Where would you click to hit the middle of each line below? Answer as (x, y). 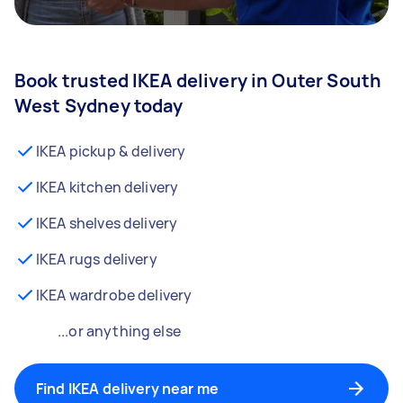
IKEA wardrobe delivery (114, 295)
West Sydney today (99, 106)
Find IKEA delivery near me (127, 389)
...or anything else (119, 331)
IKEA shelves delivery (107, 223)
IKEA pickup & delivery (111, 151)
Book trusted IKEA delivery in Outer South (198, 81)
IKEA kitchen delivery (107, 187)
